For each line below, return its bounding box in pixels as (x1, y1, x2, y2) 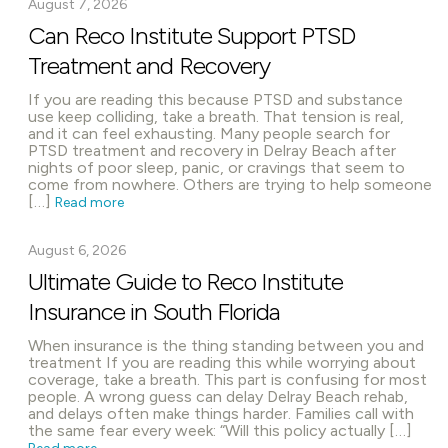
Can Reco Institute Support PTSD (28, 21, 356, 50)
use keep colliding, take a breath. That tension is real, (28, 107, 404, 126)
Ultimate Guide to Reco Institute (28, 267, 344, 296)
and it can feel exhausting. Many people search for (28, 124, 390, 143)
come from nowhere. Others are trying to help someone (28, 175, 432, 194)
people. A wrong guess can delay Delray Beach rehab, (28, 387, 408, 406)
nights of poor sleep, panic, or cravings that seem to (28, 158, 405, 177)
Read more (55, 194, 124, 211)
